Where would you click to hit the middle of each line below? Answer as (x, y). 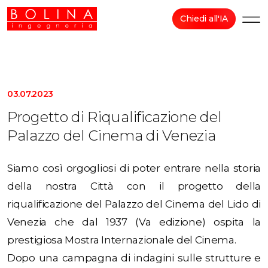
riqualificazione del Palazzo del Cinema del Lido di (134, 204)
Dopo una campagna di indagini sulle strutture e (134, 258)
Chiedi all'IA (204, 19)
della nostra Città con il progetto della (134, 186)
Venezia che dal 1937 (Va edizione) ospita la (134, 222)
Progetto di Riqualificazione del (115, 117)
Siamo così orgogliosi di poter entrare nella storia (134, 168)
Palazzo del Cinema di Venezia (112, 136)
